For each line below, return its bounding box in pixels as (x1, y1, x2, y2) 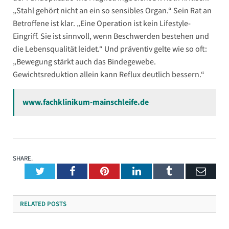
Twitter (44, 166, 75, 176)
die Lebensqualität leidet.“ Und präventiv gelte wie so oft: (13, 43, 207, 54)
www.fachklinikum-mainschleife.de (22, 97, 149, 107)
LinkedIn (140, 166, 178, 176)
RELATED (20, 199, 45, 209)
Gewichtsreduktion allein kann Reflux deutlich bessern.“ (13, 69, 204, 80)
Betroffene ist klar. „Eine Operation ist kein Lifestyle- (13, 18, 191, 29)
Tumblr (171, 166, 202, 176)
